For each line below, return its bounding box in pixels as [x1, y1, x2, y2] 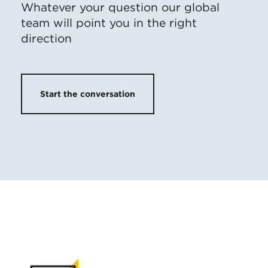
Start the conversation [40, 89, 135, 99]
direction [21, 32, 72, 45]
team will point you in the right [21, 16, 197, 30]
